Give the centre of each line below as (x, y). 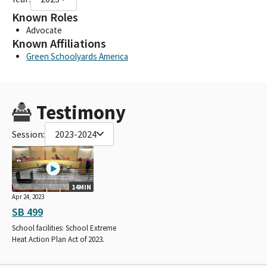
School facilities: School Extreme (64, 228)
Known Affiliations (59, 43)
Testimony (81, 112)
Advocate (44, 30)
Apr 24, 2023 (28, 196)
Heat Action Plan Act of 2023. (58, 239)
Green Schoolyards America (77, 56)
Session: (28, 134)
